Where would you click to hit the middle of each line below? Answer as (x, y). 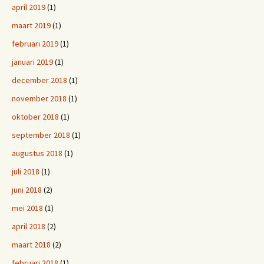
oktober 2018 (35, 117)
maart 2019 (31, 25)
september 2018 (41, 135)
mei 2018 (27, 208)
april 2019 (29, 7)
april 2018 (29, 226)
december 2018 (39, 80)
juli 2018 (26, 171)
